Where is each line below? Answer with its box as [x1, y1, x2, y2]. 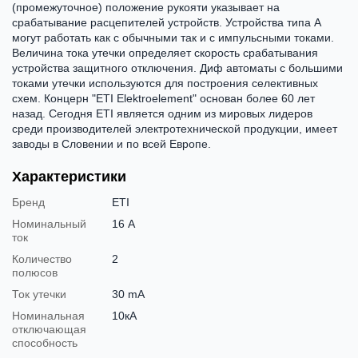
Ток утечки [12, 287, 66, 300]
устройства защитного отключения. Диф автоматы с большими [12, 61, 343, 74]
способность [12, 336, 78, 349]
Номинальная [12, 308, 85, 322]
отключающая [12, 322, 86, 336]
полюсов [12, 265, 58, 279]
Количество [12, 252, 72, 265]
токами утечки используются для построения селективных [12, 76, 318, 89]
